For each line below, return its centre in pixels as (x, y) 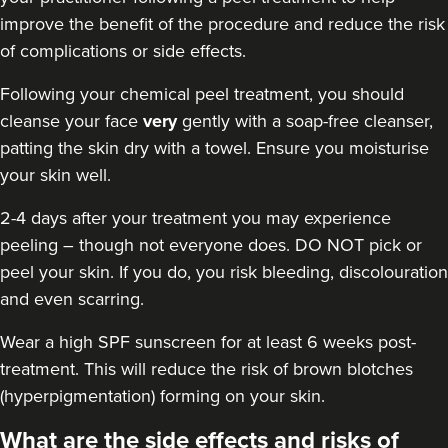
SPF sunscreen (157, 342)
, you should (356, 94)
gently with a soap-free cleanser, (305, 121)
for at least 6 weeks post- (316, 342)
